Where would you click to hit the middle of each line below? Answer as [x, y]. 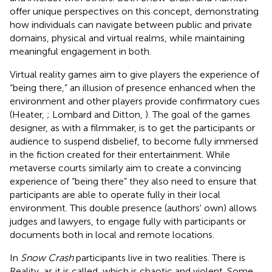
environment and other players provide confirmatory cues [135, 101]
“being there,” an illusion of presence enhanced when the [133, 87]
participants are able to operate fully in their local [115, 194]
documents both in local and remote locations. [112, 234]
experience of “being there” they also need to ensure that [133, 181]
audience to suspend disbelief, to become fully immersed [134, 141]
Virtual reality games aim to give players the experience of [134, 74]
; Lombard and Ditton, [96, 114]
